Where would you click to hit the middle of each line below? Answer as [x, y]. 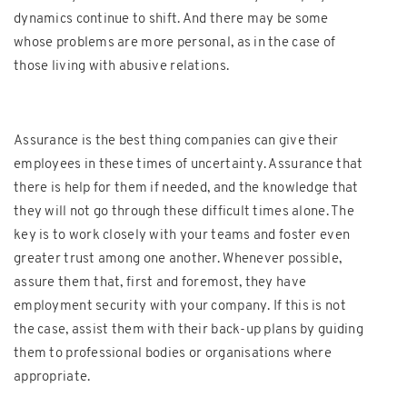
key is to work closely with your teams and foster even [182, 235]
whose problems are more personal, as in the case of [175, 43]
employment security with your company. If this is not [180, 306]
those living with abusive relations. [122, 66]
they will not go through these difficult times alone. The [184, 212]
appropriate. [52, 377]
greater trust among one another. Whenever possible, [178, 259]
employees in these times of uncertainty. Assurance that [189, 164]
